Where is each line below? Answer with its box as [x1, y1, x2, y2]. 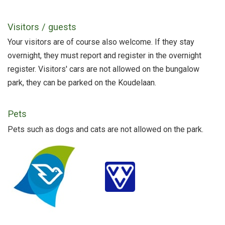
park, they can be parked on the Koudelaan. [8, 78, 156, 88]
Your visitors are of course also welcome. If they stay [8, 37, 194, 47]
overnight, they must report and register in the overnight [8, 51, 201, 61]
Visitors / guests [8, 21, 76, 32]
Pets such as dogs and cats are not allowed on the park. [8, 125, 203, 135]
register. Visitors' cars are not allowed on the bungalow [8, 64, 199, 74]
